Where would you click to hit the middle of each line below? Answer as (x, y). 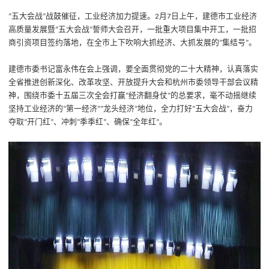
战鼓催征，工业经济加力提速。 (101, 17)
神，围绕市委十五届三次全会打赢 (67, 96)
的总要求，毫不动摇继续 (214, 96)
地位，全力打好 (165, 109)
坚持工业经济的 (36, 109)
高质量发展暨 (32, 30)
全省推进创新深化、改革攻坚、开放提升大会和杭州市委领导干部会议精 (134, 83)
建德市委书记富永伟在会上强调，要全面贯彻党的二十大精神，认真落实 (134, 69)
